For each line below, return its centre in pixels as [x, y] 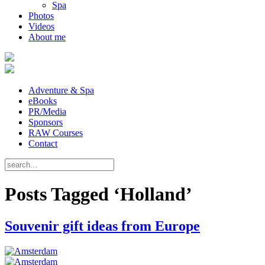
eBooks [43, 101]
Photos [41, 16]
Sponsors [46, 122]
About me [47, 37]
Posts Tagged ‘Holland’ [98, 194]
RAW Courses [56, 133]
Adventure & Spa [61, 90]
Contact [43, 143]
